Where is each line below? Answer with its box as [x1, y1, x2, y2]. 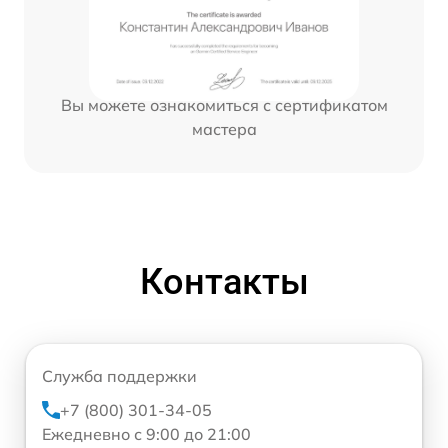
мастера [191, 119, 257, 140]
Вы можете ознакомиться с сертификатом [60, 95, 388, 116]
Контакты [139, 261, 309, 304]
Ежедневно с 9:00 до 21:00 [42, 424, 251, 445]
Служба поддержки [42, 366, 197, 387]
